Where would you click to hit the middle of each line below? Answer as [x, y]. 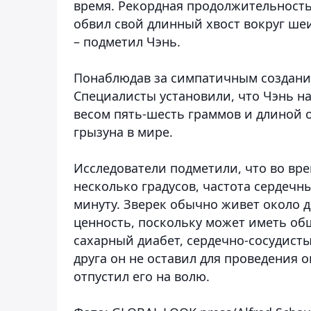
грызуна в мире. [123, 132]
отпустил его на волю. [142, 276]
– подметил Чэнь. [127, 41]
